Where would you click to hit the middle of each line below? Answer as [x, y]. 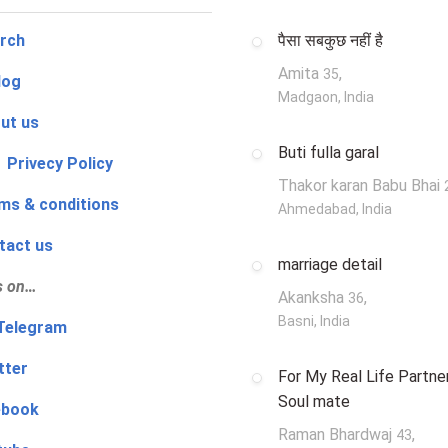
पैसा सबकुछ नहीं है [330, 41]
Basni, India [314, 321]
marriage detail [330, 265]
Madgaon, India [326, 97]
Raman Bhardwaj [337, 435]
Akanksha [313, 298]
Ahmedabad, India [335, 209]
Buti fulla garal [328, 153]
